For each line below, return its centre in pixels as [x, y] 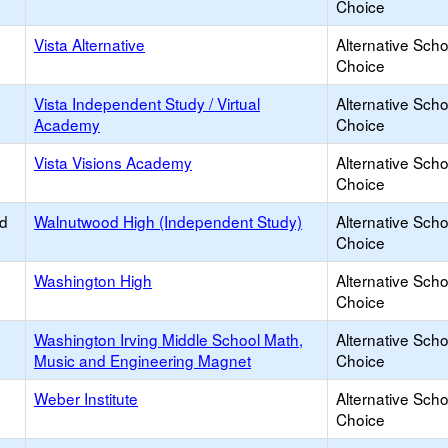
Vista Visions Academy [113, 162]
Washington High [93, 280]
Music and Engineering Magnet [142, 360]
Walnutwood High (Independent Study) [168, 221]
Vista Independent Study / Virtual [147, 103]
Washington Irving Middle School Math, [168, 339]
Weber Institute [86, 398]
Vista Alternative [89, 44]
